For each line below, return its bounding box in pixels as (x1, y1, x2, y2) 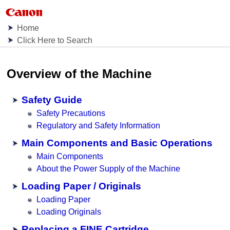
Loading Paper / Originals (22, 181, 142, 192)
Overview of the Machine (7, 67, 152, 81)
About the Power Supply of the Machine (36, 164, 181, 174)
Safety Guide (22, 94, 83, 106)
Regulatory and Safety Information (36, 121, 161, 130)
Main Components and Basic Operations (22, 138, 213, 149)
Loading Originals (36, 207, 102, 217)
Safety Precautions (36, 109, 106, 118)
